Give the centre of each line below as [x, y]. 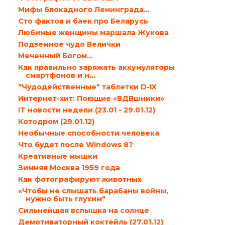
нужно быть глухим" [65, 199]
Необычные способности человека [88, 133]
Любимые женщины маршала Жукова [93, 33]
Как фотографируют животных [80, 179]
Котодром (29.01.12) [56, 122]
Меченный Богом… [55, 56]
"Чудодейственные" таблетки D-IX [87, 87]
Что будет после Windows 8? [75, 145]
